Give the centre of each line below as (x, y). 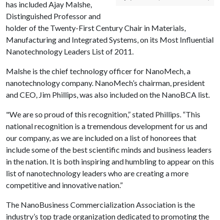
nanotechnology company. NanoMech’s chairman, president (105, 83)
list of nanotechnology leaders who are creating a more (97, 173)
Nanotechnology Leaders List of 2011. (70, 51)
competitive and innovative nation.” (66, 185)
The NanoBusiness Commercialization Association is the (100, 205)
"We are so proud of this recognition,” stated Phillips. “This (103, 114)
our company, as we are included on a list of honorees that (101, 138)
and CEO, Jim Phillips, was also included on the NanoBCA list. (108, 95)
